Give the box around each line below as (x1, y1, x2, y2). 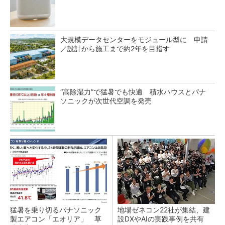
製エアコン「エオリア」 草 (10, 214, 101, 223)
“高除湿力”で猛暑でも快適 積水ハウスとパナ (60, 87, 206, 96)
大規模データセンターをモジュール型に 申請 (60, 35, 208, 44)
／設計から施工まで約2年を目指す (60, 44, 170, 53)
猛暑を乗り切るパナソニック (10, 205, 101, 214)
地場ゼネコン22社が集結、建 (118, 205, 210, 214)
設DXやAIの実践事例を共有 (118, 214, 204, 223)
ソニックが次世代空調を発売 (60, 96, 152, 105)
